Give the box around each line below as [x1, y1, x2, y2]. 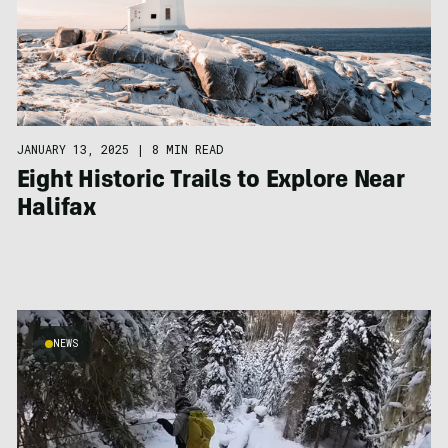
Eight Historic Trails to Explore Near [16, 170, 405, 195]
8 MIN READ [151, 141, 223, 158]
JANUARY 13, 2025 [16, 141, 129, 158]
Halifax [16, 198, 96, 223]
